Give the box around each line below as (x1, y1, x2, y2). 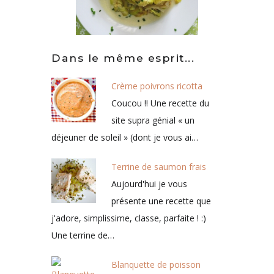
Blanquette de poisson (111, 259, 201, 271)
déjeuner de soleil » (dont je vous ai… (51, 131, 198, 144)
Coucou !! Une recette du (111, 97, 209, 109)
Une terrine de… (51, 229, 114, 242)
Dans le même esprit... (51, 51, 194, 65)
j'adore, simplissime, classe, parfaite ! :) (51, 212, 206, 224)
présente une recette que (111, 195, 211, 207)
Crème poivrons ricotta (111, 80, 202, 92)
